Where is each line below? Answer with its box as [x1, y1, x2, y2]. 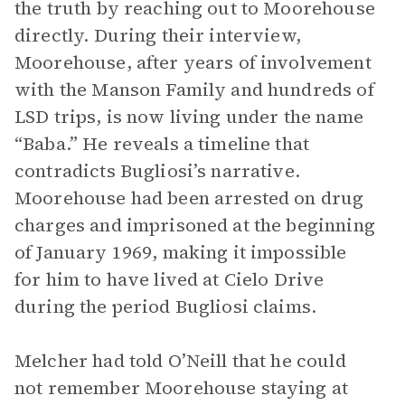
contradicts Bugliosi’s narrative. [14, 158, 300, 184]
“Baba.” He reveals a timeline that [14, 131, 310, 156]
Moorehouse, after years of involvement [14, 50, 372, 75]
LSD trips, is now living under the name [14, 104, 363, 129]
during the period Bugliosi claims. [14, 294, 317, 319]
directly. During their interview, [14, 23, 301, 48]
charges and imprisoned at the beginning [14, 212, 375, 238]
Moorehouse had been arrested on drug [14, 185, 364, 211]
